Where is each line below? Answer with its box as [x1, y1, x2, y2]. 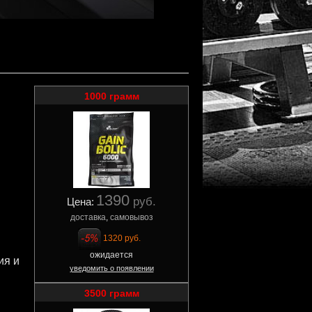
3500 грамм [84, 288, 139, 299]
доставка [70, 212, 106, 222]
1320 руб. [103, 233, 141, 243]
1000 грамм [84, 91, 139, 102]
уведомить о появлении [69, 264, 154, 272]
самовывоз [109, 212, 153, 222]
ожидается [90, 250, 133, 260]
